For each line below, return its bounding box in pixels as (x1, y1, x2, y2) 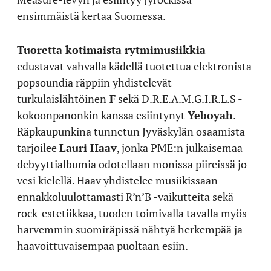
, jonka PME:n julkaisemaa (117, 140, 243, 155)
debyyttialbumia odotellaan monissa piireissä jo (17, 157, 247, 171)
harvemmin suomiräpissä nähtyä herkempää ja (17, 222, 243, 237)
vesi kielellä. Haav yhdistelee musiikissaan (17, 173, 218, 188)
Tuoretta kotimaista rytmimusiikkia (17, 42, 206, 57)
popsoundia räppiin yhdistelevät (17, 75, 172, 90)
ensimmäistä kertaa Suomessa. (17, 8, 166, 23)
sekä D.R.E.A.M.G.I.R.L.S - (116, 91, 243, 106)
